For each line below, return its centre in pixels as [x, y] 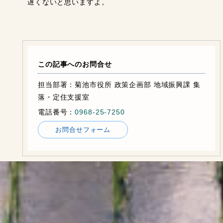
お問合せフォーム [83, 130]
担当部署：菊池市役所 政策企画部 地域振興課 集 [119, 85]
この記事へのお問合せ [75, 64]
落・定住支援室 [64, 97]
